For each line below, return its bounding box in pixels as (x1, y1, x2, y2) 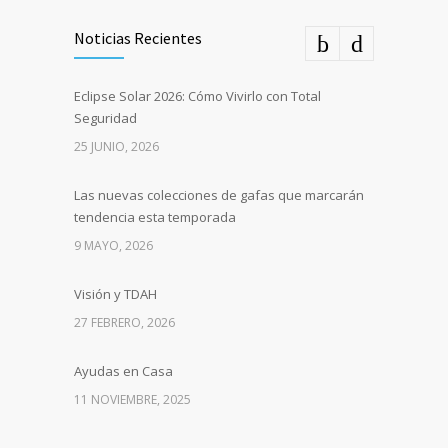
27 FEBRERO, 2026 (74, 314, 175, 332)
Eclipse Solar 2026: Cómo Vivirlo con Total (74, 87, 321, 106)
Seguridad (74, 109, 137, 128)
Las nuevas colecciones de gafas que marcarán (74, 186, 364, 205)
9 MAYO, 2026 (74, 237, 153, 255)
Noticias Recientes (74, 28, 202, 49)
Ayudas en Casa (74, 362, 173, 381)
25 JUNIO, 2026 (74, 138, 159, 156)
